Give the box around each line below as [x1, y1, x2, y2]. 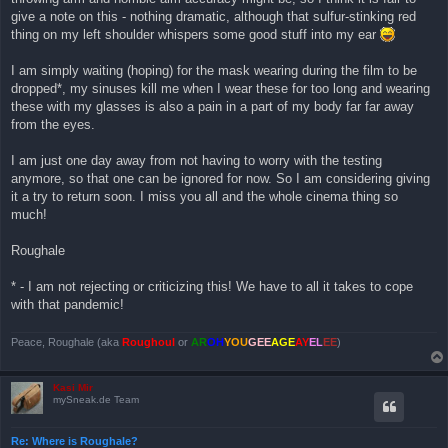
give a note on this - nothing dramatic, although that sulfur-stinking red [11, 9, 416, 25]
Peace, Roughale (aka [11, 335, 122, 348]
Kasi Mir [53, 381, 93, 393]
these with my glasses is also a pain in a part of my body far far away [11, 99, 414, 115]
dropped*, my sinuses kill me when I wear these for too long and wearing [11, 81, 430, 97]
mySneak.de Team [53, 393, 139, 405]
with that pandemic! [11, 297, 124, 313]
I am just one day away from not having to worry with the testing [11, 153, 382, 169]
